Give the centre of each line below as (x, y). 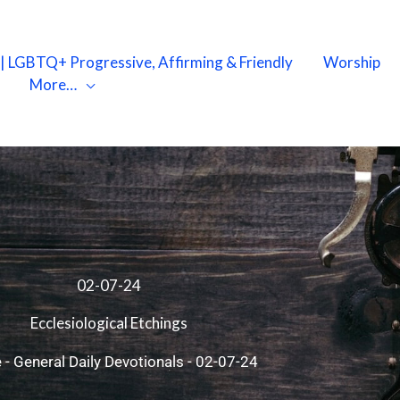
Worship (352, 62)
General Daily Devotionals (98, 362)
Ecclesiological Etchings (109, 323)
